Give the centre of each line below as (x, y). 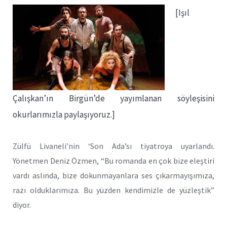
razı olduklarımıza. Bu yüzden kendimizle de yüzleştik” (113, 190)
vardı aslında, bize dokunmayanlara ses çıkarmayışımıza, (113, 175)
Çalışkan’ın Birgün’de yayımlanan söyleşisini (113, 98)
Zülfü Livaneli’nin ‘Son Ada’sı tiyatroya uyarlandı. (113, 146)
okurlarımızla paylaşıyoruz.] (64, 115)
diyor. (22, 204)
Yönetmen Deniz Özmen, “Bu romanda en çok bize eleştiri (113, 160)
